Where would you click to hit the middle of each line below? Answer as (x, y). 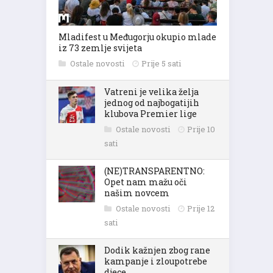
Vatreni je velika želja (151, 92)
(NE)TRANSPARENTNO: (154, 171)
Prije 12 (201, 208)
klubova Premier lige (151, 114)
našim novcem (137, 193)
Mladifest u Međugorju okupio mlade (137, 37)
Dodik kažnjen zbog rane (157, 250)
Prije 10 (201, 129)
